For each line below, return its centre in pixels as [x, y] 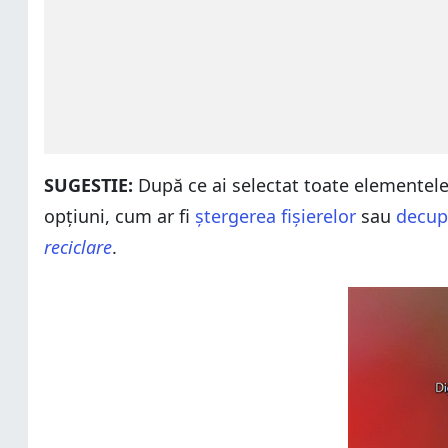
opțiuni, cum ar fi [117, 216]
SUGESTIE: [91, 185]
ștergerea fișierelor [273, 216]
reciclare [78, 247]
